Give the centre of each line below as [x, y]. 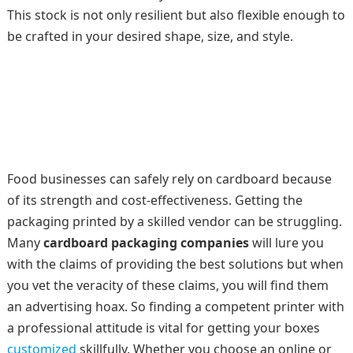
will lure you [286, 243]
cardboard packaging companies [146, 243]
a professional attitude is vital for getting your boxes [163, 328]
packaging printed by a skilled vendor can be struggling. [174, 221]
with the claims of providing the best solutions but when [175, 264]
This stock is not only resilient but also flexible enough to [176, 15]
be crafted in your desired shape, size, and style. [151, 36]
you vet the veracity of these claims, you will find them [167, 285]
